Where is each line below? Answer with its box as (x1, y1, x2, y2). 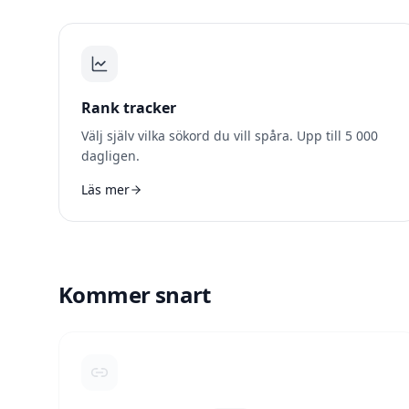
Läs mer (81, 181, 130, 198)
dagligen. (81, 147, 140, 164)
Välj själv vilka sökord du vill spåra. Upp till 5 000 (81, 127, 378, 144)
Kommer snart (58, 279, 211, 309)
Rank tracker (81, 98, 176, 118)
